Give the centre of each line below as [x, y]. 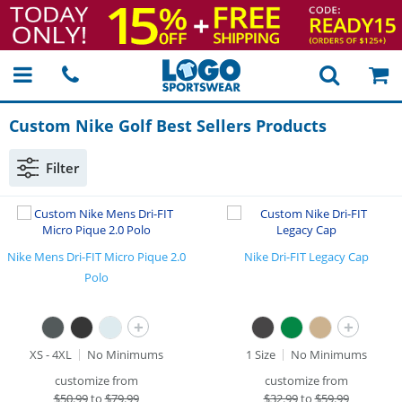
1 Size [260, 354]
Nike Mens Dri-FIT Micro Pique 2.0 [96, 257]
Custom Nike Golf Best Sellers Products [168, 126]
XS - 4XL [50, 354]
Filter [62, 168]
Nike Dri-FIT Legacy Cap [306, 257]
